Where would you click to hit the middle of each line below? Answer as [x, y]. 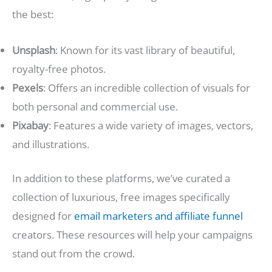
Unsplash [34, 50]
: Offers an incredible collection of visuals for [147, 87]
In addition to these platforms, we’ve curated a [121, 178]
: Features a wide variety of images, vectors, [151, 125]
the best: [33, 15]
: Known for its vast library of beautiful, [145, 50]
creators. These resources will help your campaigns [132, 235]
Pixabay [30, 125]
